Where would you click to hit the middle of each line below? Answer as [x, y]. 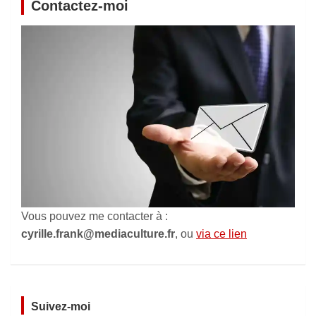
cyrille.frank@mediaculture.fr [98, 233]
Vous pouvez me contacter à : [95, 216]
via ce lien [221, 233]
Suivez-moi [61, 306]
